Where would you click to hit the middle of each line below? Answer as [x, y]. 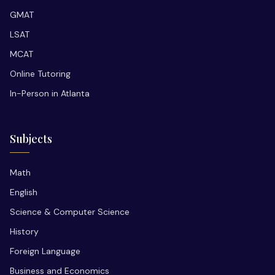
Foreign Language [45, 251]
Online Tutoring [40, 73]
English [24, 192]
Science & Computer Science [70, 211]
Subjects [31, 138]
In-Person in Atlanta [50, 93]
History [24, 231]
